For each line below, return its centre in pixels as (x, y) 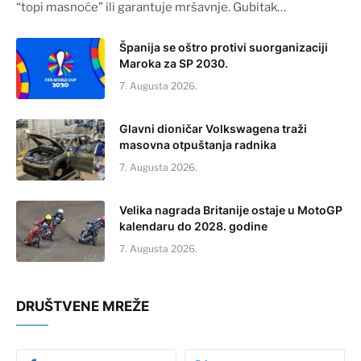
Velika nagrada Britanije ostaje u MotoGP (231, 210)
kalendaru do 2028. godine (193, 226)
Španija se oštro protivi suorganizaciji (224, 48)
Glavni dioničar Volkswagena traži (213, 129)
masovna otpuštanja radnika (198, 145)
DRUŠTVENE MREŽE (83, 307)
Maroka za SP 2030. (174, 64)
